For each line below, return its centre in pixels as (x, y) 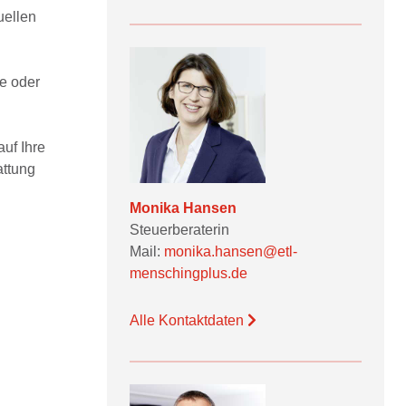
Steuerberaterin (179, 230)
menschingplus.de (188, 273)
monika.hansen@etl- (231, 251)
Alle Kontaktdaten (188, 320)
